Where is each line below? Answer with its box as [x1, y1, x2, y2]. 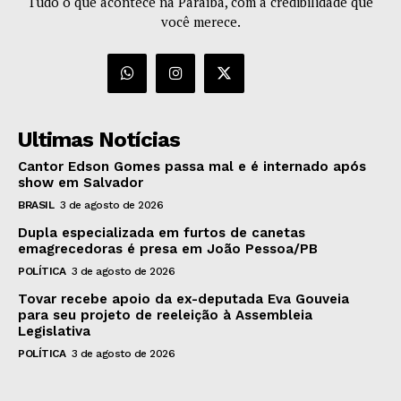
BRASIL [18, 199, 54, 212]
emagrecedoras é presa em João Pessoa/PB [18, 241, 318, 258]
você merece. [160, 13, 241, 31]
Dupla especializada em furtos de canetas [18, 225, 305, 242]
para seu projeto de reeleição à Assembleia [18, 307, 312, 324]
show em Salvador [18, 175, 143, 192]
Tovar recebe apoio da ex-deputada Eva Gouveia [18, 291, 349, 308]
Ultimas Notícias [18, 127, 180, 153]
